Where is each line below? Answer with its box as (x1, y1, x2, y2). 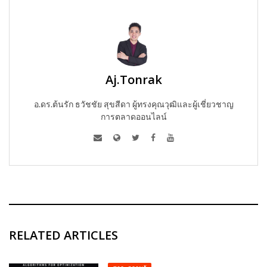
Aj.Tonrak (105, 72, 162, 88)
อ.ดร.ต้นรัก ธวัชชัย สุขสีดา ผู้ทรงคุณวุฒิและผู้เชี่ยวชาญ (33, 99, 234, 109)
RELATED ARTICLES (9, 227, 118, 243)
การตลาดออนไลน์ (100, 111, 167, 122)
